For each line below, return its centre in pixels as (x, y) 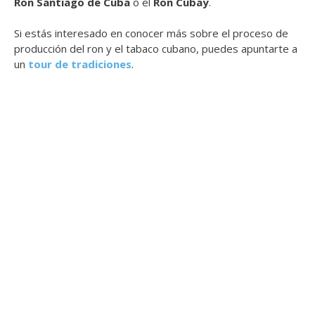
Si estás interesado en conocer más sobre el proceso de (151, 33)
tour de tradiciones (80, 64)
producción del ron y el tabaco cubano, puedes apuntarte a (156, 49)
